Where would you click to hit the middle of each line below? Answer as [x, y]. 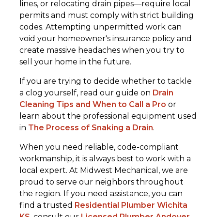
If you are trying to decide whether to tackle [106, 81]
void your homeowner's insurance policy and [106, 39]
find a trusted [47, 205]
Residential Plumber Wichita [131, 205]
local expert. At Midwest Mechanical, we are [104, 170]
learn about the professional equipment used [108, 116]
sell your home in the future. [75, 62]
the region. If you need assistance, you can [101, 194]
